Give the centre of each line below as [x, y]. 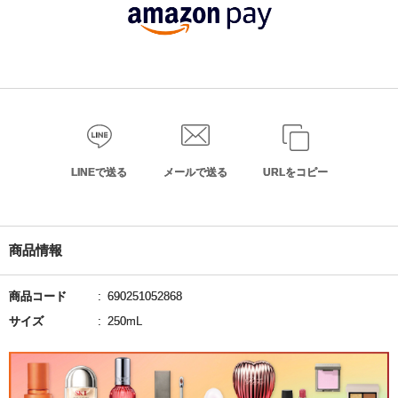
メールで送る [195, 173]
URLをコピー [295, 173]
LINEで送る [99, 173]
